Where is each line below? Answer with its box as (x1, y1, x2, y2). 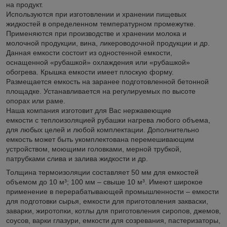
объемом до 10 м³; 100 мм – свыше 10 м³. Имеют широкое (6, 177, 203, 186)
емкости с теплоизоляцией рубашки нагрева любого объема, (6, 116, 210, 124)
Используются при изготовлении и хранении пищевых (6, 10, 186, 18)
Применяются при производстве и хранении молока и (6, 29, 186, 37)
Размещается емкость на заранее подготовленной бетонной (6, 77, 209, 86)
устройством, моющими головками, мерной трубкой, (6, 144, 181, 153)
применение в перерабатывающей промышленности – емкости (6, 187, 219, 196)
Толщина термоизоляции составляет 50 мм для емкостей (6, 168, 199, 176)
